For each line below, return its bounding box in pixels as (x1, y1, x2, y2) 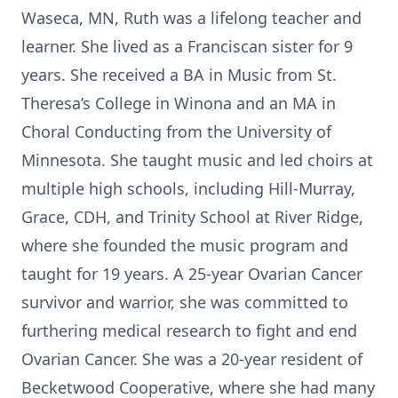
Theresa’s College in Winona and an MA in (21, 92, 336, 114)
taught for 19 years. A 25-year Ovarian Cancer (21, 263, 362, 284)
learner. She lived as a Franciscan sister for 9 (21, 36, 353, 57)
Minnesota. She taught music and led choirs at (21, 149, 373, 171)
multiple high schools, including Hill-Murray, (21, 178, 355, 199)
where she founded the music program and (21, 235, 348, 256)
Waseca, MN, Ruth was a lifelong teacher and (21, 7, 362, 28)
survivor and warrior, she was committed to (21, 291, 348, 313)
